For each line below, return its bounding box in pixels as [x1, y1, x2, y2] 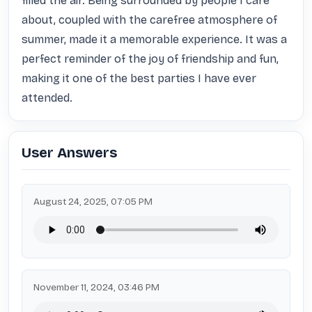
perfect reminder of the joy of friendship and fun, [22, 52, 279, 65]
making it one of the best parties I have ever [22, 72, 256, 85]
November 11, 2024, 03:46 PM [33, 281, 159, 293]
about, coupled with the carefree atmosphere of [22, 13, 277, 26]
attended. [22, 91, 72, 104]
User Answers [22, 144, 117, 161]
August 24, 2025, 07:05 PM [33, 196, 153, 208]
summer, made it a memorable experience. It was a [22, 33, 287, 46]
